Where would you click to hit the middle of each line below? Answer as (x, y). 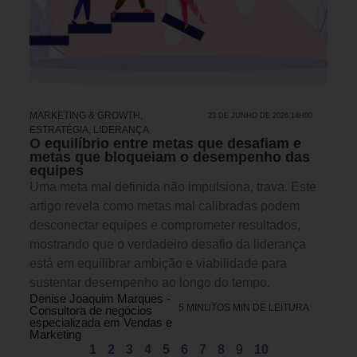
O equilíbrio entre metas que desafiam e (165, 144)
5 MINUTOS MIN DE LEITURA (244, 308)
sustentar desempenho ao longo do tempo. (150, 283)
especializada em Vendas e (101, 323)
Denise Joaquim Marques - (100, 299)
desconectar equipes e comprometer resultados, (165, 226)
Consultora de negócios (91, 311)
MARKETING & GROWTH (85, 116)
